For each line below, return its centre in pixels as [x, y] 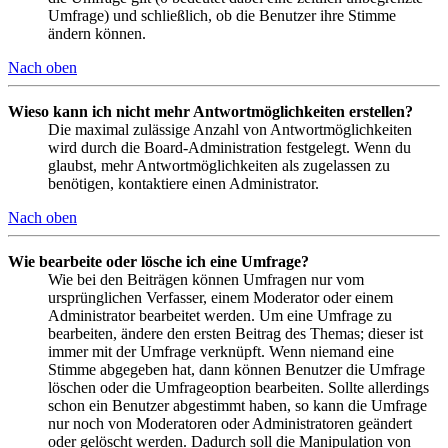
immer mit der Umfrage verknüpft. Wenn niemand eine [221, 352]
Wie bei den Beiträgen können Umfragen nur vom [206, 280]
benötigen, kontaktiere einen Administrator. [183, 184]
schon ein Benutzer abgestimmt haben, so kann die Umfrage [237, 406]
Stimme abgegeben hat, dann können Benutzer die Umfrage [236, 370]
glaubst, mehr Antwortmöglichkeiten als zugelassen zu [219, 166]
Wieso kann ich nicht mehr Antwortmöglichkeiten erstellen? [210, 112]
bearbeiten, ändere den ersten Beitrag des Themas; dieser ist [235, 334]
